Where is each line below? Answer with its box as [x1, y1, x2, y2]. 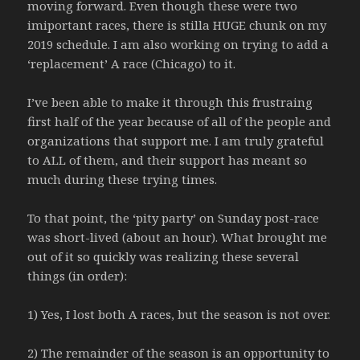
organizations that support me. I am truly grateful [27, 133, 325, 149]
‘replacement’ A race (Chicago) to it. [27, 55, 236, 72]
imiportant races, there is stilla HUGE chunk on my [27, 17, 327, 34]
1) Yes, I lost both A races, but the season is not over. [27, 306, 331, 323]
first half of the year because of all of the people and [27, 113, 332, 130]
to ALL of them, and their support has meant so [27, 152, 308, 169]
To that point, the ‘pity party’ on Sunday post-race [27, 210, 320, 227]
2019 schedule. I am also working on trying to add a [27, 36, 329, 53]
